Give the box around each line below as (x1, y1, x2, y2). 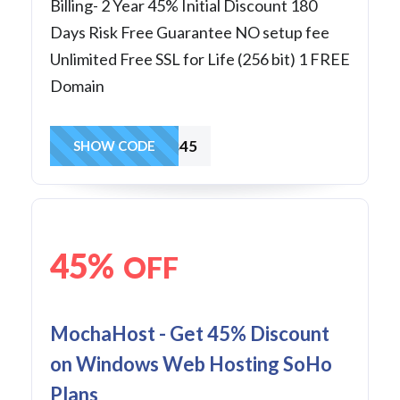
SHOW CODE (73, 137, 155, 154)
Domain (50, 75, 104, 96)
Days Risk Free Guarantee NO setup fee (50, 21, 329, 42)
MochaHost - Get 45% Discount (50, 321, 329, 346)
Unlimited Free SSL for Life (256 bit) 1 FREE (50, 48, 350, 69)
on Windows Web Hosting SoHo (50, 351, 332, 376)
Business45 (118, 136, 197, 155)
